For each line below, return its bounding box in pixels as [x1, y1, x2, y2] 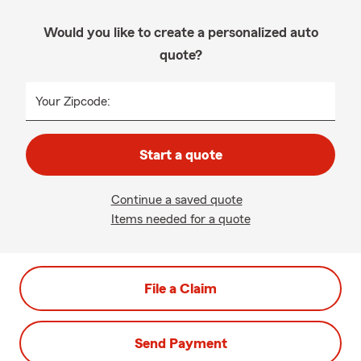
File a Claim [144, 281, 217, 296]
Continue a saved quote [110, 193, 243, 206]
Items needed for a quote [110, 213, 251, 226]
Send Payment [134, 336, 227, 351]
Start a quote [139, 147, 222, 162]
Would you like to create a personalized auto [43, 25, 318, 39]
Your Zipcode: [35, 95, 110, 108]
